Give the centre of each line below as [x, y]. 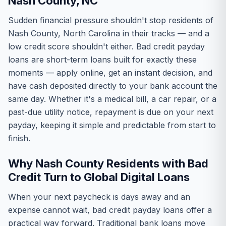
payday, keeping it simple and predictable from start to [112, 125]
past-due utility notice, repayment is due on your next [111, 112]
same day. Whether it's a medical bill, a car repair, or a [112, 99]
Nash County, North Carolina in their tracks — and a [109, 33]
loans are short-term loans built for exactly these [102, 60]
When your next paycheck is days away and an [99, 197]
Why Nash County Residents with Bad [108, 163]
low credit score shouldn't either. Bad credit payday [106, 46]
